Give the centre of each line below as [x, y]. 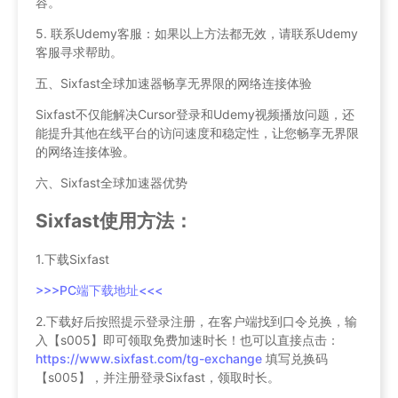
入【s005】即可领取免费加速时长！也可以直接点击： [187, 340]
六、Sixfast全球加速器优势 [111, 182]
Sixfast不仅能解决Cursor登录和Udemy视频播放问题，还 [195, 114]
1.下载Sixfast [72, 259]
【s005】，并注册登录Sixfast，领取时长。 [158, 378]
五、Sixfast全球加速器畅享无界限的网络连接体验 [174, 83]
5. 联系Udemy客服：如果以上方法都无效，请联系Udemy [197, 33]
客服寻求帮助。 [79, 52]
